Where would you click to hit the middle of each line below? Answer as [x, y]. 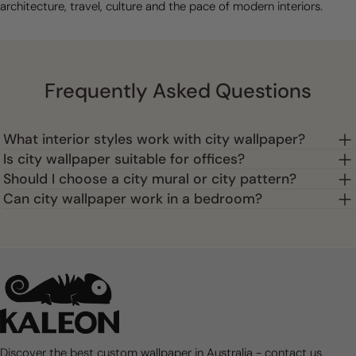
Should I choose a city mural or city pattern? [150, 179]
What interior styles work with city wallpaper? [154, 139]
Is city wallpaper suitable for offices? [124, 159]
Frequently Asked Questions [178, 91]
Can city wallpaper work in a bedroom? [133, 199]
